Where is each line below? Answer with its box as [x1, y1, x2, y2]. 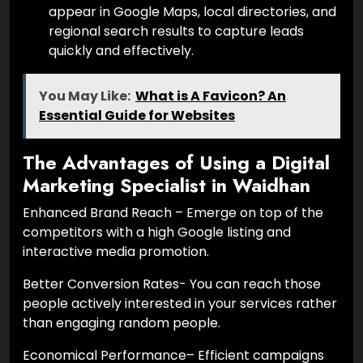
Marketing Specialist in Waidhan [23, 172, 310, 200]
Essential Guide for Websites [39, 106, 235, 126]
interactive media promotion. [23, 242, 209, 262]
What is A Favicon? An [135, 87, 286, 106]
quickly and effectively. [49, 41, 194, 61]
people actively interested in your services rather [23, 294, 337, 314]
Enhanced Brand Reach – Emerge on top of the [23, 203, 323, 223]
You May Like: [39, 87, 130, 106]
